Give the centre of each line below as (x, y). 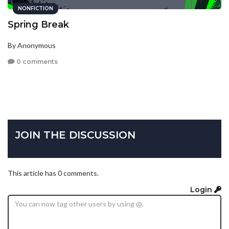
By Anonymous (32, 45)
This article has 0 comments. (53, 173)
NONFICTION (36, 9)
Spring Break (38, 25)
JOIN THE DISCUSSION (75, 135)
